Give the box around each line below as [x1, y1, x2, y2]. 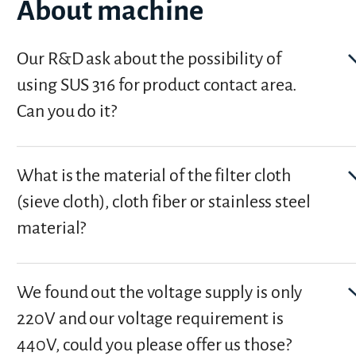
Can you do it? [17, 101, 117, 121]
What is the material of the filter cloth [17, 165, 292, 185]
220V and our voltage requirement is [17, 308, 284, 328]
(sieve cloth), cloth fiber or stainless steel [17, 192, 311, 211]
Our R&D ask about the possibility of [17, 48, 281, 68]
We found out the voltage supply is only [17, 282, 303, 302]
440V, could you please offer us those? [17, 335, 292, 354]
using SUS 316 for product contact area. [17, 75, 297, 95]
